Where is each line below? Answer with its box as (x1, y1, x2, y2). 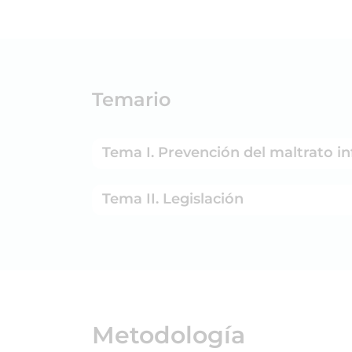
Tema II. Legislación (102, 189, 244, 207)
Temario (92, 87, 170, 111)
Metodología (92, 320, 245, 350)
